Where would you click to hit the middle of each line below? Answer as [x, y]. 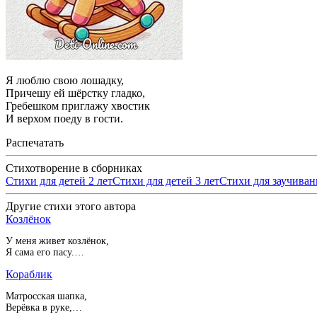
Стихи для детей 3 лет [166, 180]
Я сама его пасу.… [45, 252]
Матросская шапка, [46, 296]
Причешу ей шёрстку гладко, [75, 93]
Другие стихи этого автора [71, 206]
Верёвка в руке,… [44, 307]
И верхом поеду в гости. [64, 118]
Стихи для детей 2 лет [59, 180]
